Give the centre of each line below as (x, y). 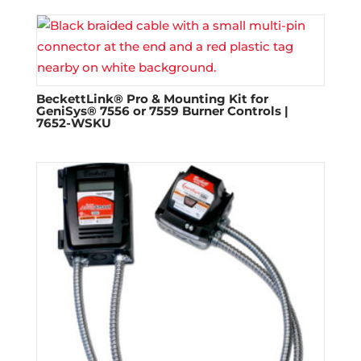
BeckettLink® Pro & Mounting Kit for (152, 98)
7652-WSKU (73, 122)
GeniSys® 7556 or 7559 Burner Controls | (162, 110)
